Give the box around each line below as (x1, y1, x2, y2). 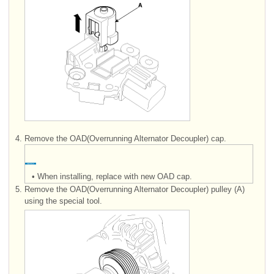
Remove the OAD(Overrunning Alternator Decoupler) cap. (24, 133, 226, 143)
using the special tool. (24, 196, 102, 206)
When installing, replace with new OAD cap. (37, 171, 192, 181)
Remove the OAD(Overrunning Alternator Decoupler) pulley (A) (24, 184, 245, 194)
